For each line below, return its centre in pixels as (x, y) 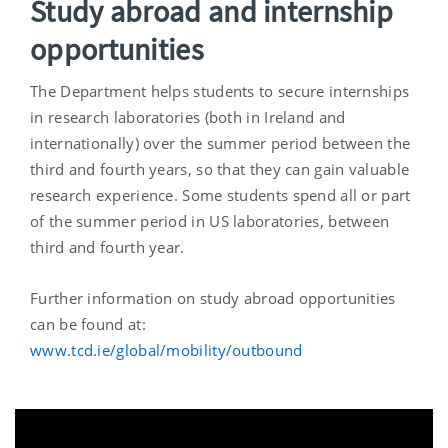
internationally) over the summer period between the (220, 143)
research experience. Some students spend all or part (220, 195)
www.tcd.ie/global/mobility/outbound (166, 350)
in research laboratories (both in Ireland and (188, 117)
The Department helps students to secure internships (220, 91)
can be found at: (88, 324)
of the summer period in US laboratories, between (210, 221)
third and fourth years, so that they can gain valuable (220, 169)
